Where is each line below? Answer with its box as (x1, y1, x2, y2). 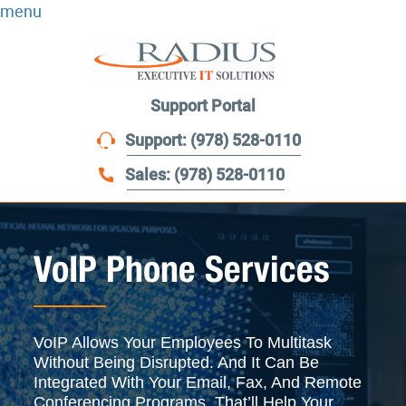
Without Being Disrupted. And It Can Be (34, 353, 320, 372)
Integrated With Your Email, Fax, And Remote (34, 373, 362, 391)
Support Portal (150, 94, 256, 119)
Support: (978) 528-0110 (125, 129, 301, 153)
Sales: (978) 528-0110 (125, 163, 285, 188)
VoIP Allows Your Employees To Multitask (34, 333, 333, 352)
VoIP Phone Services (34, 247, 331, 290)
